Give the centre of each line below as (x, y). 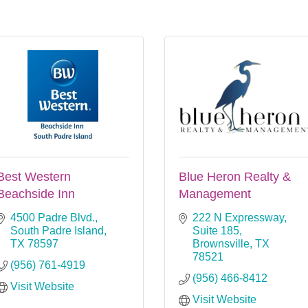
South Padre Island (57, 230)
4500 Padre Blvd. (53, 217)
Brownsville (221, 243)
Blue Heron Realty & (235, 176)
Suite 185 (216, 230)
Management (215, 194)
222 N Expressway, (240, 217)
